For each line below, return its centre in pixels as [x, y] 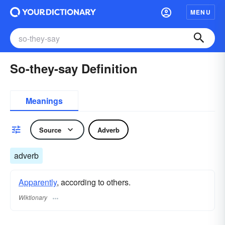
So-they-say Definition [74, 68]
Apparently [38, 182]
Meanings [44, 101]
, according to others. [94, 182]
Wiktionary [33, 197]
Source [50, 130]
